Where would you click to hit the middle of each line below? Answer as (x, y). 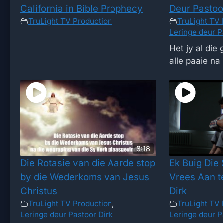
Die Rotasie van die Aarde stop (88, 163)
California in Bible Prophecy (82, 9)
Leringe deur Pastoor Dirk (66, 215)
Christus (39, 191)
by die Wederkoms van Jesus (85, 177)
